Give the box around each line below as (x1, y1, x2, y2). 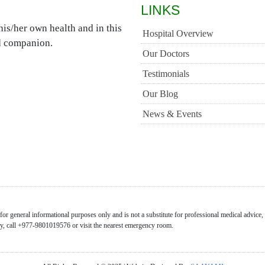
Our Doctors (142, 48, 189, 59)
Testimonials (142, 68, 189, 79)
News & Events (142, 108, 202, 119)
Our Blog (142, 88, 178, 99)
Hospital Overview (142, 28, 214, 38)
